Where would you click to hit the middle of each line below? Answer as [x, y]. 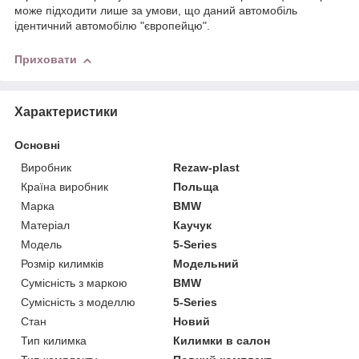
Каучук [193, 225]
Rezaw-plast [207, 167]
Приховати [46, 60]
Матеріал [45, 225]
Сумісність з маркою [74, 282]
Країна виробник [65, 186]
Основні [37, 145]
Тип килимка [54, 340]
